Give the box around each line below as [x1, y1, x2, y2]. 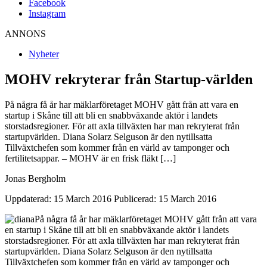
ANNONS [5, 28, 46, 39]
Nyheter [29, 48, 59, 59]
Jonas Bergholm [5, 173, 66, 184]
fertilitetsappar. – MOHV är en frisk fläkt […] [5, 153, 176, 163]
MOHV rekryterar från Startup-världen [5, 71, 253, 87]
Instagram [29, 8, 66, 18]
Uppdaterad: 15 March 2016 [5, 193, 111, 204]
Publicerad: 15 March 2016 [114, 193, 216, 204]
